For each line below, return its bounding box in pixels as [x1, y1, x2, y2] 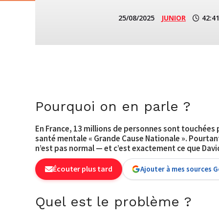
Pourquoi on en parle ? [35, 98, 191, 114]
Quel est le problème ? [35, 193, 192, 210]
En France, [35, 123, 73, 134]
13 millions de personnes [73, 123, 162, 134]
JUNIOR [161, 13, 186, 22]
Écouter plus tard [53, 164, 112, 174]
